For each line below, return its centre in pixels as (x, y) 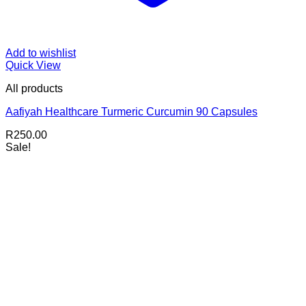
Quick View (33, 66)
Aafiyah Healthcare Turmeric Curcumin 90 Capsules (131, 112)
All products (34, 89)
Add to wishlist (41, 53)
